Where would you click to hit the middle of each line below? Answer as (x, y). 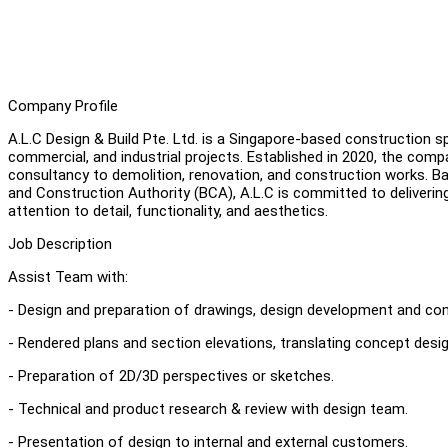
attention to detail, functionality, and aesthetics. (168, 210)
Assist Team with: (70, 276)
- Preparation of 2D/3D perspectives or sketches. (173, 375)
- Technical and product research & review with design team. (210, 408)
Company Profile (63, 105)
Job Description (60, 243)
